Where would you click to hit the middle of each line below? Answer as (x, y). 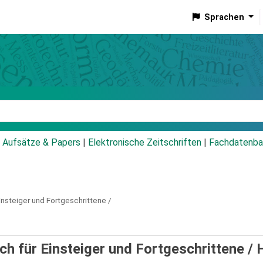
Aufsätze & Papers (41, 143)
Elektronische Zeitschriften (145, 143)
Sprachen (224, 17)
